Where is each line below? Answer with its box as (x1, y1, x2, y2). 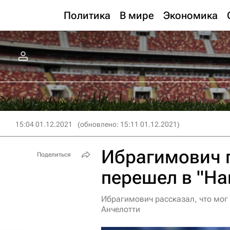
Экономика (163, 9, 218, 22)
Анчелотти (101, 204, 140, 214)
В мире (120, 9, 154, 22)
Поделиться (37, 151, 71, 158)
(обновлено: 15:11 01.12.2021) (78, 120, 180, 128)
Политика (64, 9, 110, 22)
